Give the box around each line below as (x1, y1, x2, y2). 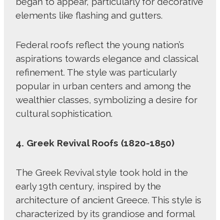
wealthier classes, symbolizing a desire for (16, 94, 197, 106)
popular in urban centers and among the (16, 81, 191, 92)
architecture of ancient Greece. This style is (16, 194, 201, 206)
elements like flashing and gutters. (16, 10, 165, 21)
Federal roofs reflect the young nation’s (16, 39, 184, 51)
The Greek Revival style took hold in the (16, 167, 188, 178)
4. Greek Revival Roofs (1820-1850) (16, 137, 177, 149)
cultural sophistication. (16, 108, 115, 119)
